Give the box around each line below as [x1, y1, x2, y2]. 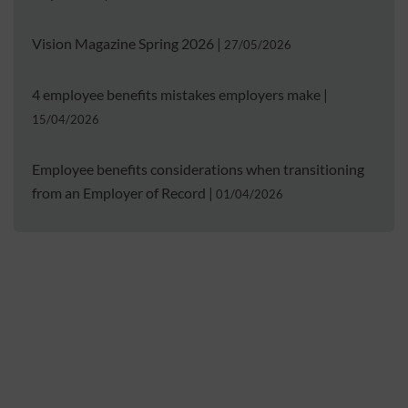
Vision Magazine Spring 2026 [32, 34, 214, 52]
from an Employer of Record [32, 183, 206, 201]
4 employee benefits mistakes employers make [32, 85, 321, 103]
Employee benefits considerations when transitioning [32, 159, 364, 178]
